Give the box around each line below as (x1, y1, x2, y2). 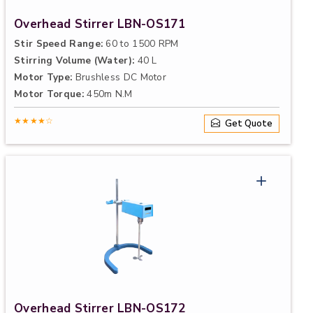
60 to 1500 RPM (103, 37, 179, 50)
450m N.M (83, 87, 133, 101)
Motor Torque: (14, 87, 84, 101)
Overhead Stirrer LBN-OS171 (14, 16, 185, 32)
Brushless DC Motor (72, 71, 167, 84)
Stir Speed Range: (14, 37, 103, 50)
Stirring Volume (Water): (14, 54, 135, 67)
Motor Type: (14, 71, 73, 84)
